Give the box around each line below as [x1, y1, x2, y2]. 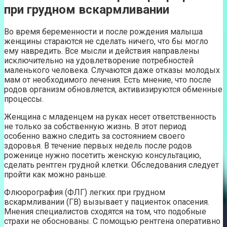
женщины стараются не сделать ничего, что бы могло [4, 36, 208, 46]
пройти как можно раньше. [4, 169, 107, 179]
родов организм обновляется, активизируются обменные [4, 84, 222, 94]
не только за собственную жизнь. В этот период [4, 121, 186, 131]
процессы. [4, 94, 44, 104]
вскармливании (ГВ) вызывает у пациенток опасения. [4, 197, 209, 207]
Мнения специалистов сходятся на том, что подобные [4, 206, 206, 216]
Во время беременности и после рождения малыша [4, 26, 203, 36]
